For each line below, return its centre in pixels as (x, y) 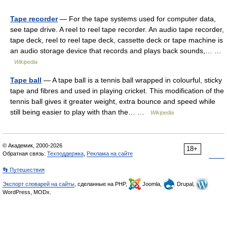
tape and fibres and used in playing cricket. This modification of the (117, 91)
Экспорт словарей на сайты (39, 184)
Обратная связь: (25, 154)
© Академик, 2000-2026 (32, 145)
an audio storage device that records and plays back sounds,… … (116, 51)
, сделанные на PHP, (102, 184)
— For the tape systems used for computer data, (137, 19)
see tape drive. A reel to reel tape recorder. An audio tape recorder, (117, 29)
